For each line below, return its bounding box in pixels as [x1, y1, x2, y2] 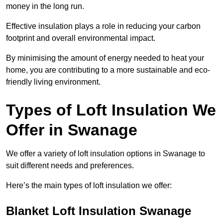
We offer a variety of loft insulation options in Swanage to [6, 149, 205, 158]
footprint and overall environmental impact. [6, 34, 155, 43]
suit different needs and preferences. [6, 161, 134, 170]
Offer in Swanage [6, 121, 137, 139]
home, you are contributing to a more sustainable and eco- [6, 66, 210, 75]
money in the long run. [6, 2, 84, 11]
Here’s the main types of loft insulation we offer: [6, 181, 172, 190]
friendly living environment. [6, 78, 101, 87]
